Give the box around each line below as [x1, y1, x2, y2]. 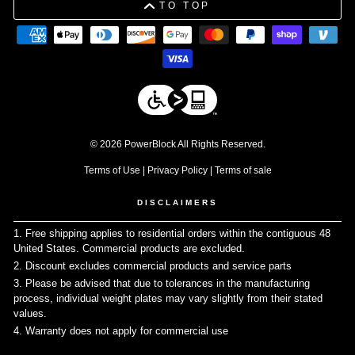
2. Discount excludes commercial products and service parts [13, 260, 295, 273]
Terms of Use [83, 165, 140, 177]
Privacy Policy [147, 165, 208, 177]
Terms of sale [214, 165, 272, 177]
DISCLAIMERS [136, 197, 219, 207]
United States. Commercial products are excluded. [13, 242, 248, 254]
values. [13, 307, 50, 320]
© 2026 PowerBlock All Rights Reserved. [90, 139, 265, 151]
